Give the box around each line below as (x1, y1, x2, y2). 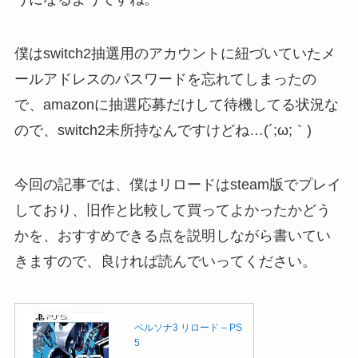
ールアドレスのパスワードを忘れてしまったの (14, 71, 316, 88)
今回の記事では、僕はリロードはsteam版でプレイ (14, 176, 341, 193)
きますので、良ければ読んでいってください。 (14, 253, 316, 269)
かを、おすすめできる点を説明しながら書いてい (14, 227, 331, 244)
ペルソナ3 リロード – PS (133, 321, 242, 333)
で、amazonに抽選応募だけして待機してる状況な (14, 97, 339, 113)
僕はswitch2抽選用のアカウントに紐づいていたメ (14, 46, 336, 62)
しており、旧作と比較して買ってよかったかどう (14, 201, 331, 218)
